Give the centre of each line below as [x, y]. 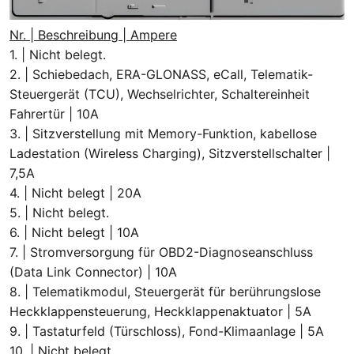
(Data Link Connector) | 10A [93, 272]
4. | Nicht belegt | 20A [75, 193]
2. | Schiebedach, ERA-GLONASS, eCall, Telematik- [161, 75]
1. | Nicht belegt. [58, 55]
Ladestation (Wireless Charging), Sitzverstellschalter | [170, 154]
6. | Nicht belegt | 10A [74, 233]
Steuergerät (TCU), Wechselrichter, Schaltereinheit [160, 94]
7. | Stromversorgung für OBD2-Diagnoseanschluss [161, 252]
